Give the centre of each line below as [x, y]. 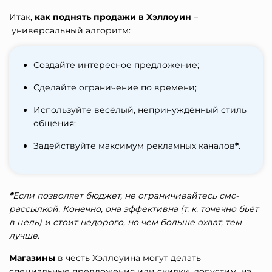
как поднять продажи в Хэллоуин [113, 17]
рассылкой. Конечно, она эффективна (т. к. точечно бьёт [134, 209]
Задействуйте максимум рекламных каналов [134, 146]
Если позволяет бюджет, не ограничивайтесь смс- [126, 195]
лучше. [24, 236]
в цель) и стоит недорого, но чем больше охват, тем [125, 222]
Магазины [32, 258]
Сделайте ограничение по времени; [115, 87]
